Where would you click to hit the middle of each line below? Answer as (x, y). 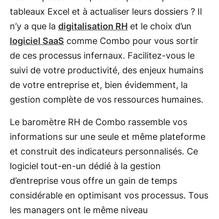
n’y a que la (34, 26)
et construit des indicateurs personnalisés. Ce (104, 151)
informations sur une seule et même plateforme (108, 136)
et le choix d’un (160, 26)
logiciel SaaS (37, 41)
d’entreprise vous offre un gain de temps (93, 180)
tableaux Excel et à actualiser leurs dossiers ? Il (106, 11)
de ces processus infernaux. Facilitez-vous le (102, 55)
